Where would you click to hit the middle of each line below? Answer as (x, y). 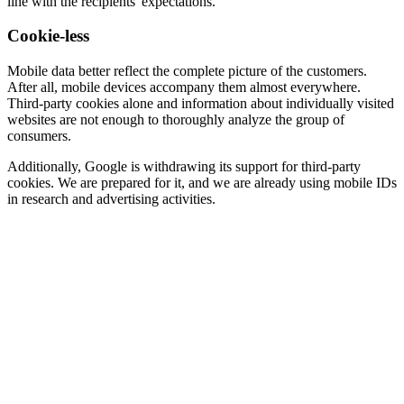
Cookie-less (48, 36)
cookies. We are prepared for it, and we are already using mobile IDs (202, 183)
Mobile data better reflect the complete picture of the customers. (187, 71)
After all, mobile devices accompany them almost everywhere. (184, 87)
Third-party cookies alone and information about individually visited (201, 104)
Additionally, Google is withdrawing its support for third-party (184, 167)
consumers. (39, 136)
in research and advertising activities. (111, 199)
